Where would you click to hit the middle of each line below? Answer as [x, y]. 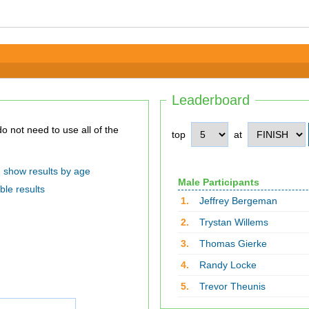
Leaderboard [211, 100]
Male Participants [218, 182]
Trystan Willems [233, 222]
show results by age [47, 171]
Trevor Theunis [232, 286]
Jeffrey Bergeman [238, 201]
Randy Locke [228, 265]
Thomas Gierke [233, 243]
